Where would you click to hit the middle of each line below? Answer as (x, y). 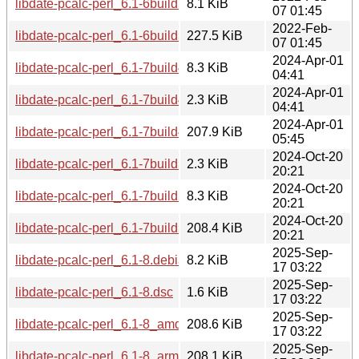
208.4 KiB (215, 228)
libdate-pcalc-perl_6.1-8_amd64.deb (118, 324)
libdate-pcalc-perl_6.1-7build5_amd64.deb (136, 228)
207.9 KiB (215, 131)
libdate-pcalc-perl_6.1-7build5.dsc (112, 163)
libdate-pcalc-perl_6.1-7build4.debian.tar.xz (138, 67)
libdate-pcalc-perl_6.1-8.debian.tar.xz (120, 260)
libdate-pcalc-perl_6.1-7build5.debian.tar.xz (138, 196)
